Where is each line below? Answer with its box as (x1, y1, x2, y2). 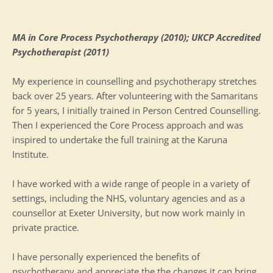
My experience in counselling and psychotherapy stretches (12, 75, 257, 88)
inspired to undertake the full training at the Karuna (12, 133, 227, 146)
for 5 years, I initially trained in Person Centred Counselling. (12, 104, 261, 117)
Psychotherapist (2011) (12, 46, 109, 58)
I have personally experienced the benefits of (12, 250, 200, 263)
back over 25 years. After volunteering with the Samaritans (12, 90, 258, 102)
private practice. (12, 221, 79, 234)
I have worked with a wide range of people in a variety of (12, 177, 250, 190)
